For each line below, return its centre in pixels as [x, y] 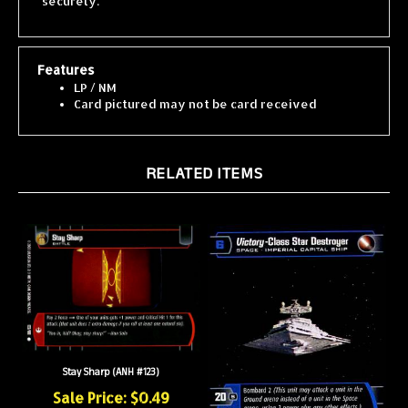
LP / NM [95, 74]
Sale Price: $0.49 [111, 384]
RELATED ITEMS [204, 160]
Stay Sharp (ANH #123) [111, 359]
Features [66, 56]
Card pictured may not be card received [195, 90]
